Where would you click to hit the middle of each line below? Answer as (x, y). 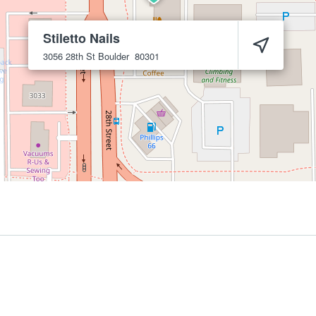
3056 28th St (69, 56)
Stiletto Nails (81, 38)
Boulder (114, 56)
